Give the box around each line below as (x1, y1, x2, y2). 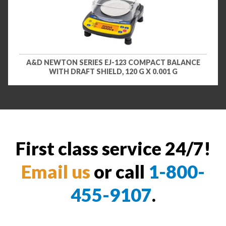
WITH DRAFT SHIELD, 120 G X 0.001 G (48, 67, 178, 76)
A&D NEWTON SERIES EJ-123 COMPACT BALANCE (26, 58, 200, 67)
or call (90, 160, 148, 183)
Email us (21, 160, 90, 183)
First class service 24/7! (15, 137, 211, 159)
